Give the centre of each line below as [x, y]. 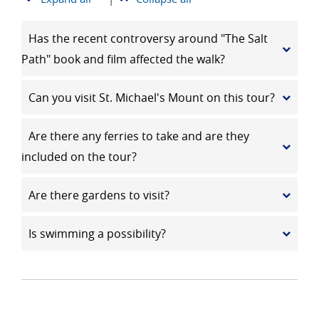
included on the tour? [79, 156]
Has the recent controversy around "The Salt [148, 38]
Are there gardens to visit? [99, 195]
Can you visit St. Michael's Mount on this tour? [152, 97]
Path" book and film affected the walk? [123, 59]
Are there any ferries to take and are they [139, 136]
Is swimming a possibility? [97, 233]
